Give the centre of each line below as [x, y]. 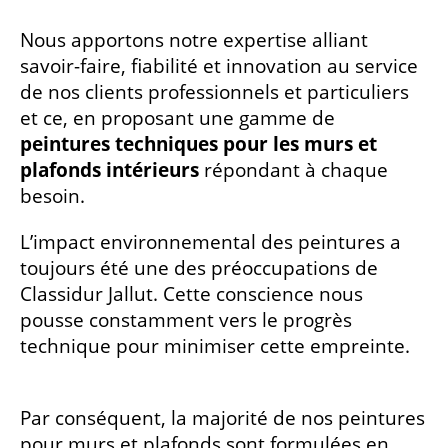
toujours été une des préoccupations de [199, 268]
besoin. [52, 196]
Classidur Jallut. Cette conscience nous [191, 294]
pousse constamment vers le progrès [186, 320]
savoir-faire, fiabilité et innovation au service [219, 66]
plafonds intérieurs [109, 170]
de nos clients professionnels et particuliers [214, 92]
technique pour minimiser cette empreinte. [220, 346]
